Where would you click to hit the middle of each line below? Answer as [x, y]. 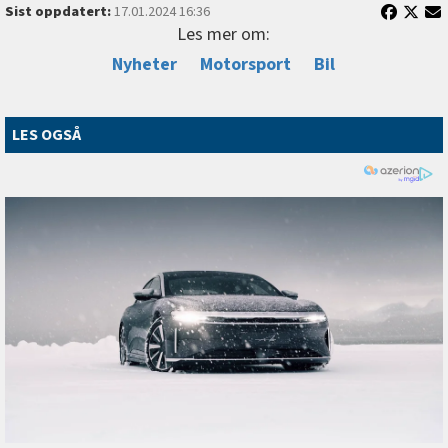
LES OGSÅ [46, 134]
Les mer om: [224, 34]
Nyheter [145, 64]
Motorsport [246, 64]
